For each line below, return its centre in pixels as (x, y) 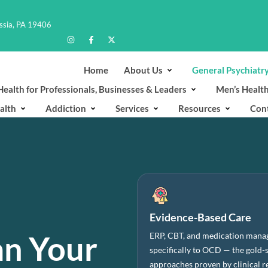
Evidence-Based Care (201, 217)
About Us (143, 70)
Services (132, 108)
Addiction (66, 108)
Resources (199, 108)
